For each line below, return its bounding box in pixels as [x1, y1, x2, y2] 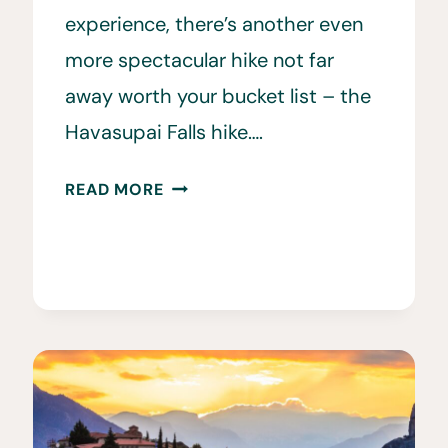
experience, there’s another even [65, 11, 364, 38]
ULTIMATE [162, 200, 244, 222]
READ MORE [65, 179, 164, 201]
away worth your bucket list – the [65, 83, 372, 110]
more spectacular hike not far [65, 47, 335, 74]
